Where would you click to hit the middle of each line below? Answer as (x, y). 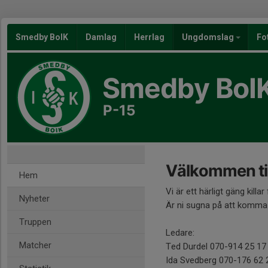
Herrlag (149, 37)
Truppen (35, 222)
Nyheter (34, 199)
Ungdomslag (209, 37)
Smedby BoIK (42, 37)
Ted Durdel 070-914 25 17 (216, 246)
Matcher (35, 245)
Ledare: (180, 233)
